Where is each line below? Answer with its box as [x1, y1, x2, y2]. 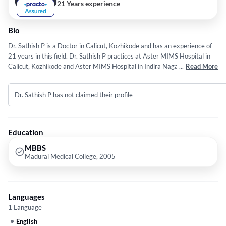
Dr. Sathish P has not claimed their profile [15, 91, 133, 99]
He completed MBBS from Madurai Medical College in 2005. [8, 72, 182, 81]
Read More [186, 62, 218, 71]
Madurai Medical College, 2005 [25, 152, 116, 161]
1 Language [8, 203, 42, 212]
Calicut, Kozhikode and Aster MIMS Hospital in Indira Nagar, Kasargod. [8, 62, 212, 71]
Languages [8, 192, 45, 202]
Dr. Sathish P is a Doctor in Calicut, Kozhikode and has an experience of [8, 42, 212, 50]
